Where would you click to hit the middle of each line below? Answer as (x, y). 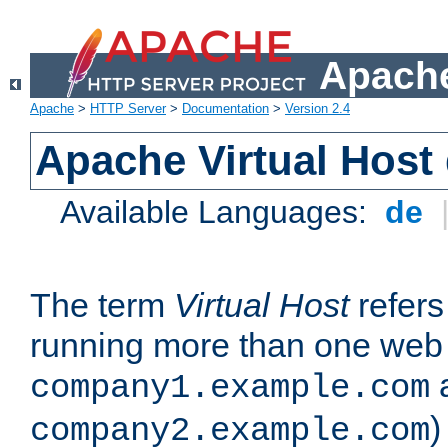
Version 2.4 (317, 109)
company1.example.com (230, 388)
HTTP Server (128, 109)
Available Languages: (218, 212)
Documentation (225, 109)
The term (102, 305)
